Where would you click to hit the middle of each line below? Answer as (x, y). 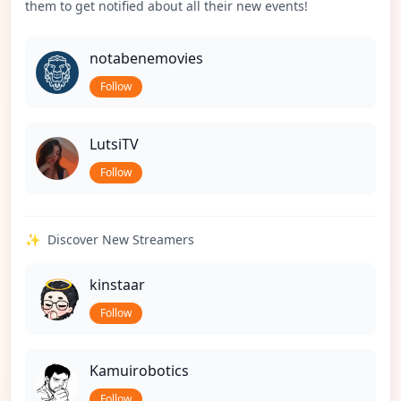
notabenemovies (146, 58)
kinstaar (117, 285)
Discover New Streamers (121, 239)
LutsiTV (114, 144)
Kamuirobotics (139, 371)
